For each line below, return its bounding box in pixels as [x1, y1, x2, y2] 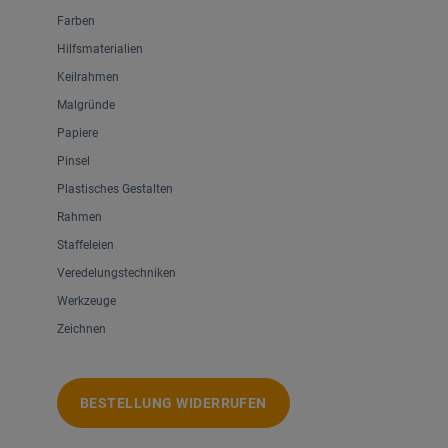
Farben [57, 14, 95, 29]
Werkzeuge [57, 294, 116, 309]
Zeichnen [57, 322, 106, 337]
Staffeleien [57, 238, 114, 253]
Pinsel [57, 154, 90, 169]
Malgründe [57, 98, 115, 113]
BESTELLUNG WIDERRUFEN [80, 395, 267, 412]
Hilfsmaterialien [57, 42, 143, 57]
